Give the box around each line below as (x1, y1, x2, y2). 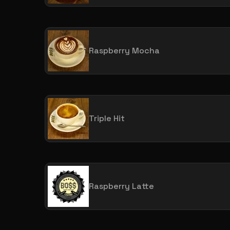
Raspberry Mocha (89, 45, 160, 56)
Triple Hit (89, 112, 125, 124)
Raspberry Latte (89, 180, 154, 191)
